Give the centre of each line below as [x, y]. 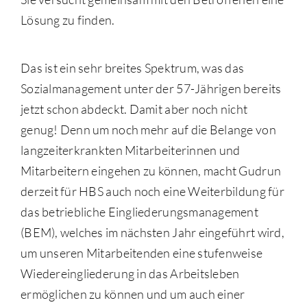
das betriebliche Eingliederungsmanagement [139, 212]
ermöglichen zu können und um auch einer [133, 294]
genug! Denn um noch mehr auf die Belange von [148, 130]
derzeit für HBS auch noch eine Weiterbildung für [152, 192]
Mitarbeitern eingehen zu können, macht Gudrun [151, 171]
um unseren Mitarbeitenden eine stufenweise [142, 253]
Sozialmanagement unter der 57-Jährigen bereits [151, 89]
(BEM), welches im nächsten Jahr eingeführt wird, [152, 233]
